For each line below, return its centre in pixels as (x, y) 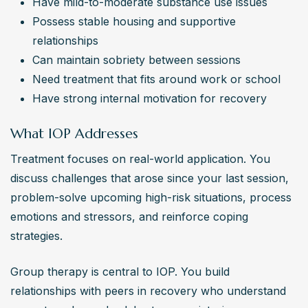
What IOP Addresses (74, 133)
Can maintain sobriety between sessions (136, 59)
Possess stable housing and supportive (134, 21)
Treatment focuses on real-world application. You (140, 158)
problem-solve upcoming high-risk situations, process (151, 197)
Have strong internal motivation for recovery (150, 98)
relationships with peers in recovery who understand (148, 290)
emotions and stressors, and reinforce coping (129, 216)
